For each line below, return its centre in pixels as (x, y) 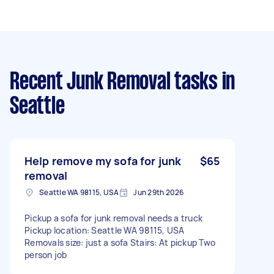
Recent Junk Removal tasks (114, 83)
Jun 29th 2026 (159, 192)
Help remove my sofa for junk (103, 161)
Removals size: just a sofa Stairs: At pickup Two (120, 243)
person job (46, 255)
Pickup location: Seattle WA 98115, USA (105, 230)
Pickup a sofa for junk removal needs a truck (113, 218)
